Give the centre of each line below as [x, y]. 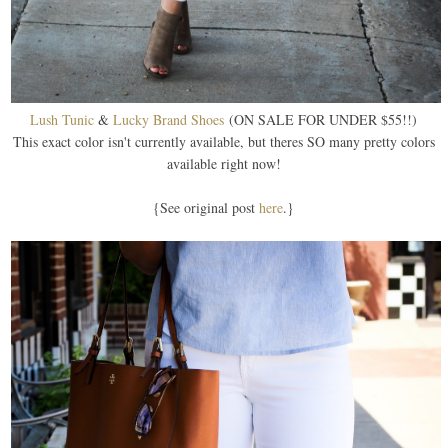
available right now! [223, 163]
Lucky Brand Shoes [169, 119]
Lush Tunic [62, 119]
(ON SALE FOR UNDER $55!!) [321, 119]
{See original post [206, 207]
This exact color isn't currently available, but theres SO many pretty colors [223, 141]
